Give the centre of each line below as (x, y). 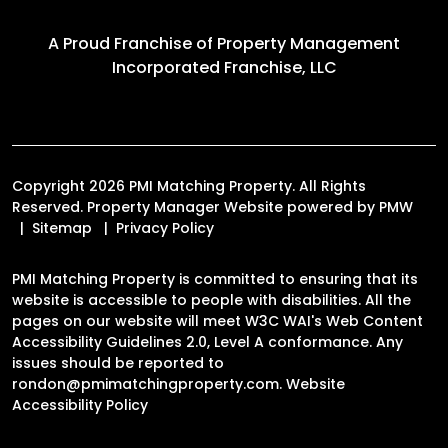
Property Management (308, 43)
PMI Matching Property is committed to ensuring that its (215, 278)
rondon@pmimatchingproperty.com (145, 383)
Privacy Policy (165, 227)
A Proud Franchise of (132, 43)
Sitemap (62, 227)
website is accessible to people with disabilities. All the (211, 299)
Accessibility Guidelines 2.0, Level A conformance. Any (207, 341)
